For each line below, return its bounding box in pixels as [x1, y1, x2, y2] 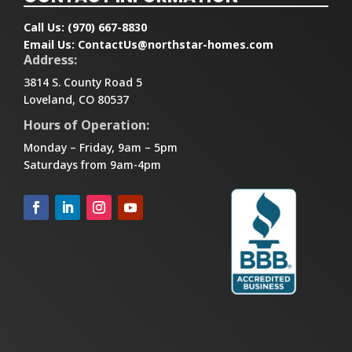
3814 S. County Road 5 [24, 75, 142, 90]
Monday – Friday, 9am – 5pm [24, 140, 178, 156]
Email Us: [24, 37, 78, 53]
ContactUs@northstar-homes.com [78, 37, 273, 53]
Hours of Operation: [24, 116, 149, 134]
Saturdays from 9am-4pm [24, 157, 161, 173]
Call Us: [24, 20, 68, 35]
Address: [24, 51, 77, 69]
